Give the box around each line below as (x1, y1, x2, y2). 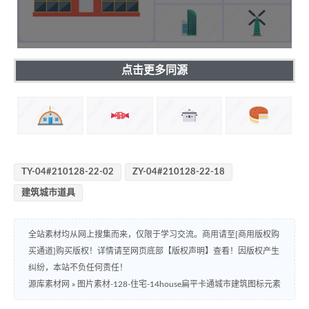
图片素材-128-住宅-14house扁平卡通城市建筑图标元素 (77, 280, 281, 289)
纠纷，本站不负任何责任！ (28, 263, 128, 272)
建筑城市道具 (21, 188, 75, 198)
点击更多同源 (121, 64, 188, 76)
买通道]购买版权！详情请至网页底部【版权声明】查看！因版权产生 (28, 247, 279, 256)
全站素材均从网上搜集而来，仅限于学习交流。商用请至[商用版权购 (28, 230, 279, 239)
